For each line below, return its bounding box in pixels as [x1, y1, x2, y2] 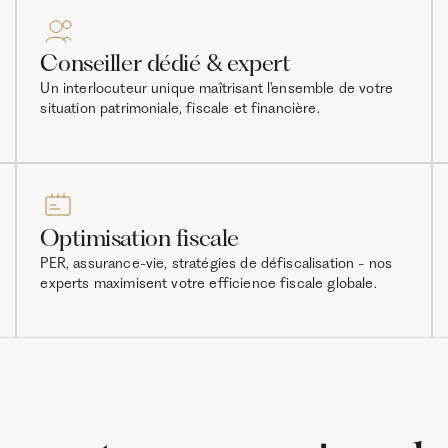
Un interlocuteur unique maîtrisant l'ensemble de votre [40, 79, 394, 98]
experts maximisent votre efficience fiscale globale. [40, 274, 377, 292]
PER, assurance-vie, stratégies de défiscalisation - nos [40, 254, 393, 272]
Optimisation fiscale [40, 224, 239, 252]
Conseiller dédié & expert [40, 49, 291, 78]
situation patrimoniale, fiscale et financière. [40, 99, 320, 118]
